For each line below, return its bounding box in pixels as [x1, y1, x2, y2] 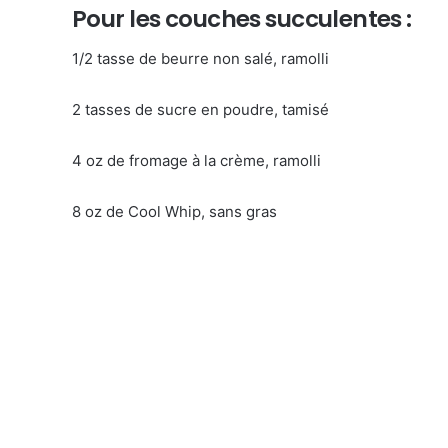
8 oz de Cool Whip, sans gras [72, 202, 277, 221]
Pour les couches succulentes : [72, 2, 412, 35]
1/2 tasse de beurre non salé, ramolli [72, 49, 329, 68]
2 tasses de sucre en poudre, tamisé [72, 100, 329, 119]
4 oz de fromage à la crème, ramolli [72, 151, 321, 170]
